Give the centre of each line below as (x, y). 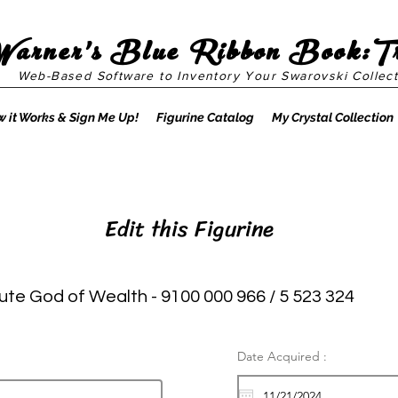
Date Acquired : (282, 356)
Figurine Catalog (205, 117)
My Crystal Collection (332, 117)
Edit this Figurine (186, 229)
